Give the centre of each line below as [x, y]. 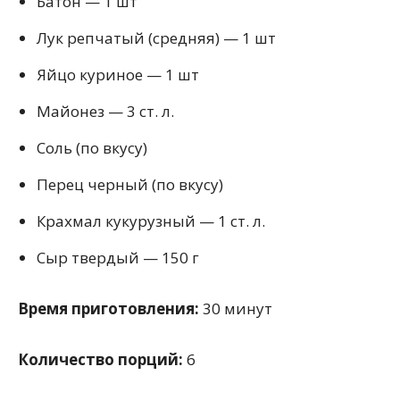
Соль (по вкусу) [92, 148]
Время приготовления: [108, 309]
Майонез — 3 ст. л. [105, 112]
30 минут [236, 309]
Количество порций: [100, 360]
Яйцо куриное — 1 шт [118, 75]
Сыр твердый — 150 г [118, 258]
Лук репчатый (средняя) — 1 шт [156, 38]
